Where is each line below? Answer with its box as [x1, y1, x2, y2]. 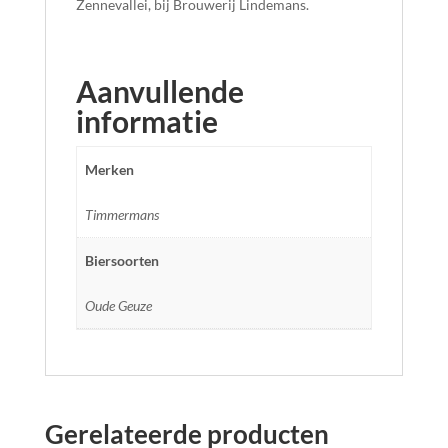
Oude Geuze [85, 296, 152, 314]
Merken [85, 160, 134, 178]
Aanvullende [75, 72, 244, 109]
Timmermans [85, 205, 159, 223]
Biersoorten [85, 251, 159, 269]
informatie [75, 102, 218, 139]
